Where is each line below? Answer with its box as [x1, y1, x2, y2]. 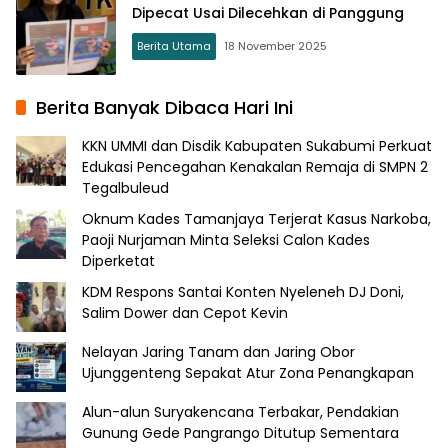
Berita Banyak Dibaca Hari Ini [36, 94, 293, 120]
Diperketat [82, 250, 155, 271]
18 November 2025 [224, 37, 327, 54]
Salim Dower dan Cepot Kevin [82, 302, 288, 323]
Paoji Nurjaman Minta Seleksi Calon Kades [82, 229, 370, 250]
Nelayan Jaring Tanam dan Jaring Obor [82, 341, 355, 362]
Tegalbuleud [82, 177, 169, 198]
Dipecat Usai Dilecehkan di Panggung [132, 2, 404, 23]
